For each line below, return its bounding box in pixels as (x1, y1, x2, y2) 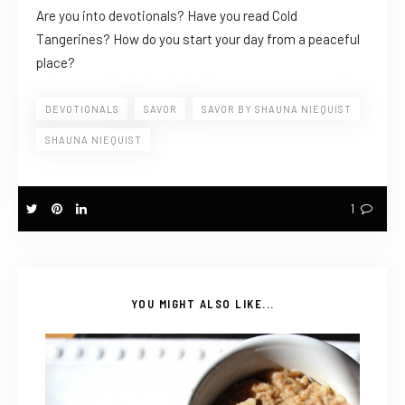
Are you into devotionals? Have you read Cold (36, 6, 297, 24)
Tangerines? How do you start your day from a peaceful (36, 30, 360, 47)
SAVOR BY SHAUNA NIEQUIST (202, 102, 352, 115)
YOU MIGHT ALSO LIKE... (130, 296, 275, 311)
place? (36, 53, 75, 71)
